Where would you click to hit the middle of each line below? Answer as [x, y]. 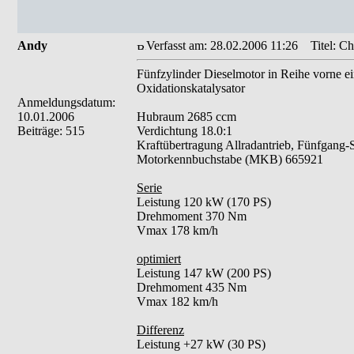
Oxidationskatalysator [191, 88]
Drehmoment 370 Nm [192, 216]
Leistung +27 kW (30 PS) [201, 344]
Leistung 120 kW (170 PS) [204, 202]
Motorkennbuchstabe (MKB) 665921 [230, 159]
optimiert [159, 259]
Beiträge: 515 [51, 131]
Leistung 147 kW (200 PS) [204, 273]
